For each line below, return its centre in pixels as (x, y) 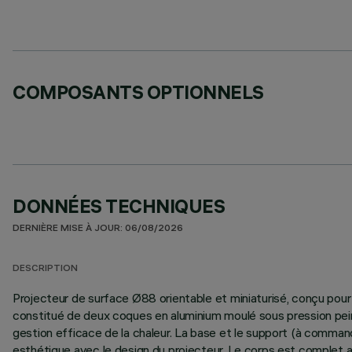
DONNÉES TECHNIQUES (119, 206)
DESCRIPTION (45, 269)
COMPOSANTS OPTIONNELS (138, 92)
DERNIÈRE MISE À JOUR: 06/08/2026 (98, 229)
